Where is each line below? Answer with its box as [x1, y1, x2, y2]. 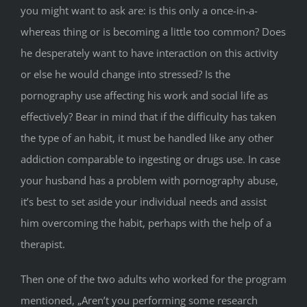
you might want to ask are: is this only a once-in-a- [21, 3, 258, 18]
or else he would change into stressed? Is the [21, 67, 230, 82]
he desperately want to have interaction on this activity [21, 46, 278, 60]
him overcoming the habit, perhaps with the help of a [21, 216, 271, 230]
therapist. [21, 237, 65, 251]
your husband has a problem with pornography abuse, [21, 173, 278, 188]
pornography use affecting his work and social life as [21, 88, 268, 103]
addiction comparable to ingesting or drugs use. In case [21, 152, 280, 167]
